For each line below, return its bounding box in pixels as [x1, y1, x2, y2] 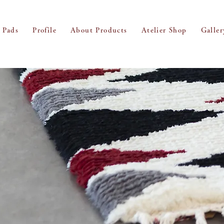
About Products [70, 26, 127, 33]
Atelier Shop [141, 26, 187, 33]
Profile [32, 26, 57, 33]
